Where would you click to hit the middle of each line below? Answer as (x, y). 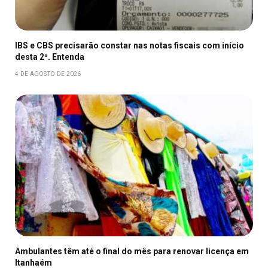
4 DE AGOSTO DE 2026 (48, 74)
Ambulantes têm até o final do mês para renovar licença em (132, 251)
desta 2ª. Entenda (50, 57)
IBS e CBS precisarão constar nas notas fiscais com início (130, 45)
